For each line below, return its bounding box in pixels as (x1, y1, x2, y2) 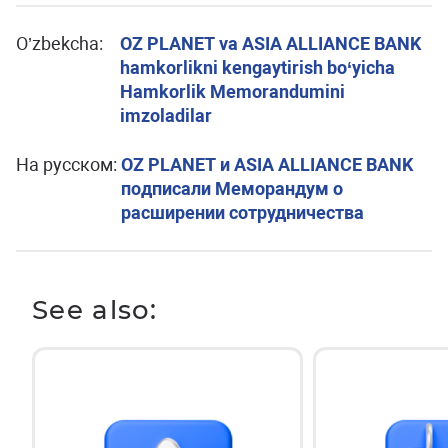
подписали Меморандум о (120, 177, 343, 199)
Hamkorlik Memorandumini (120, 80, 346, 102)
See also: (32, 293, 158, 326)
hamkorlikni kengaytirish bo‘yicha (120, 56, 396, 78)
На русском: (16, 153, 117, 175)
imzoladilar (120, 104, 213, 126)
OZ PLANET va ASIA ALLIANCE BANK (120, 32, 422, 54)
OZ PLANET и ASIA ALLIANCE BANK (120, 153, 413, 175)
